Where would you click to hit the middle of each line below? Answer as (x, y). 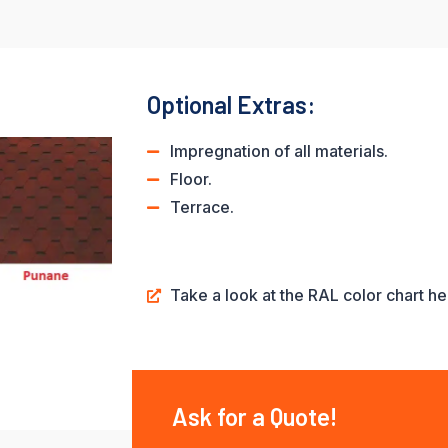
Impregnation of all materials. (278, 150)
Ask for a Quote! (254, 417)
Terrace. (201, 206)
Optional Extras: (231, 105)
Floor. (190, 178)
